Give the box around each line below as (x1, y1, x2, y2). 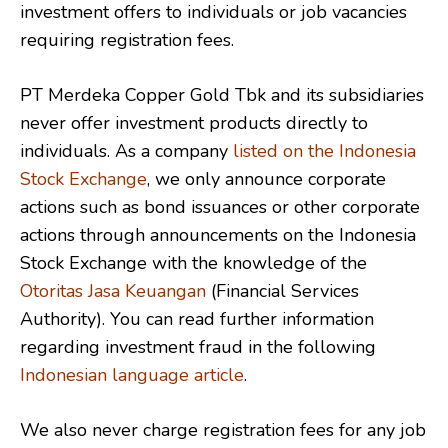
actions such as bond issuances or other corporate (20, 194, 420, 219)
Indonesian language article (20, 362, 244, 387)
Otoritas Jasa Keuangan (20, 278, 206, 303)
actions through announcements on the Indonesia (20, 222, 416, 247)
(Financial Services (206, 278, 359, 303)
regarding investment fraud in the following (20, 334, 376, 359)
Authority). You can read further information (20, 306, 374, 331)
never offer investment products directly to (20, 110, 368, 135)
